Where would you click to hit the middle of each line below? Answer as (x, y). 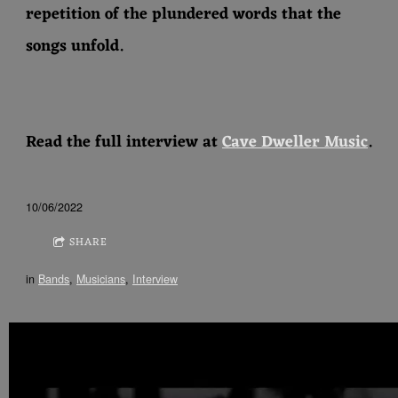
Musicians (101, 279)
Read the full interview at (124, 143)
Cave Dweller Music (295, 143)
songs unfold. (75, 47)
